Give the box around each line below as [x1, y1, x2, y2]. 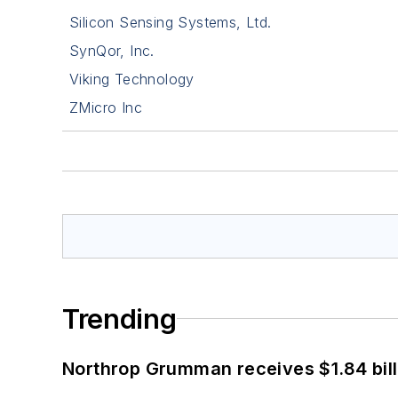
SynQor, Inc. [69, 41, 155, 60]
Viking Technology [69, 69, 195, 88]
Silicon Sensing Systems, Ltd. [69, 12, 272, 31]
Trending [62, 302, 177, 335]
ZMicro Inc [69, 98, 142, 116]
